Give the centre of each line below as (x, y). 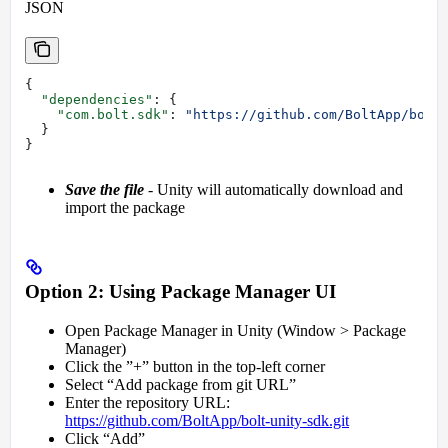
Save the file (104, 190)
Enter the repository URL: (147, 402)
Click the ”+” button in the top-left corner (195, 366)
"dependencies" (89, 100)
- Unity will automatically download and (273, 190)
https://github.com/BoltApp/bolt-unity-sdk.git (207, 420)
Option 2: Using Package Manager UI (180, 292)
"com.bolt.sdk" (97, 115)
